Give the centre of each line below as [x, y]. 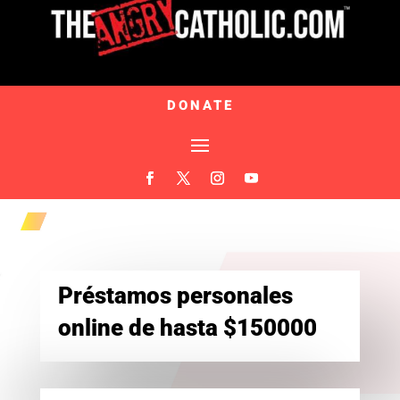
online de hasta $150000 [187, 327]
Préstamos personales [175, 295]
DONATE [200, 105]
